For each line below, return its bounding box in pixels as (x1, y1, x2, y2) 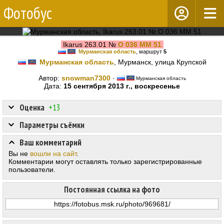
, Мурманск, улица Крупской (113, 58, 206, 66)
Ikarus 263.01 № (60, 40, 118, 48)
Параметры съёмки (19, 119, 84, 131)
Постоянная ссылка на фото (64, 184, 160, 195)
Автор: (38, 74, 61, 82)
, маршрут (135, 48, 163, 54)
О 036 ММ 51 (117, 40, 161, 48)
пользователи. (8, 165, 55, 174)
